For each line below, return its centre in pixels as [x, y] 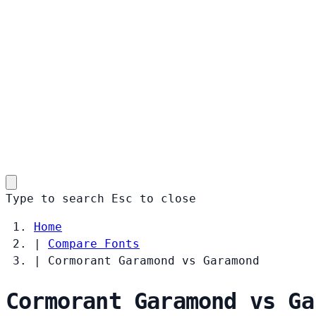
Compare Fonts [94, 243]
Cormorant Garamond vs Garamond [154, 260]
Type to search [55, 198]
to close [168, 198]
